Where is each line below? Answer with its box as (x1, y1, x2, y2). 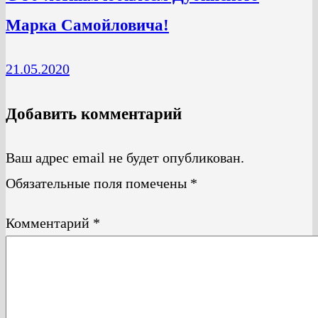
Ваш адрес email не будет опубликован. (6, 149, 244, 165)
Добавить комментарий (6, 104, 182, 123)
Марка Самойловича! (6, 15, 169, 34)
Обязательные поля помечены (6, 175, 190, 191)
